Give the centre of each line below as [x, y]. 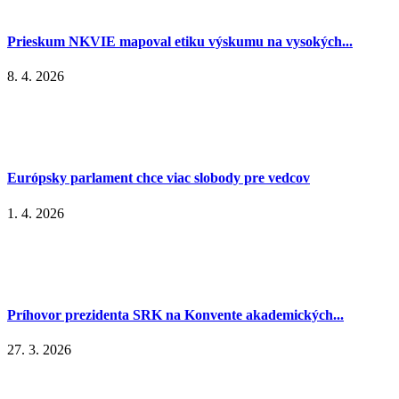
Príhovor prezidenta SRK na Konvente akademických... [175, 314]
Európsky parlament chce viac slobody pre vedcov [159, 178]
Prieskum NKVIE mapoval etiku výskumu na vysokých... [180, 41]
